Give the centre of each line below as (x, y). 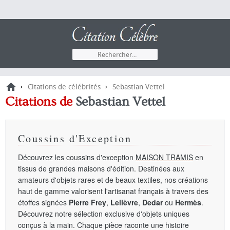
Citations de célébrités (64, 87)
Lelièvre (124, 202)
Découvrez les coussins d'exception (77, 157)
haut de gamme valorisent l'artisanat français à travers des (113, 191)
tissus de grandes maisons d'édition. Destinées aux (101, 168)
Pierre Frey (88, 202)
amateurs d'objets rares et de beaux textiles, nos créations (113, 180)
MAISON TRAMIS (164, 157)
